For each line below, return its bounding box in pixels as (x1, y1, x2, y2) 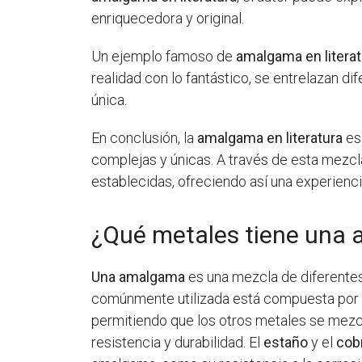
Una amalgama (91, 267, 186, 285)
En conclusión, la (91, 128, 198, 146)
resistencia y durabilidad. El (91, 333, 264, 351)
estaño (263, 333, 309, 351)
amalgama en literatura (197, 128, 343, 146)
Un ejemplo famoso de (91, 47, 237, 65)
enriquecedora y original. (91, 9, 245, 27)
